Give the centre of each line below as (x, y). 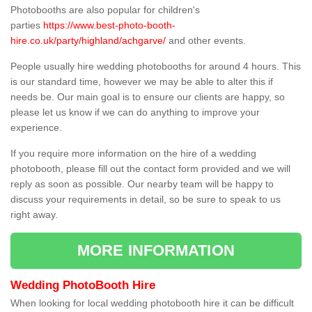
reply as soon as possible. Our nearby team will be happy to (142, 184)
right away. (34, 215)
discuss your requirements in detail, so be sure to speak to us (146, 200)
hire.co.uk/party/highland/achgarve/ (88, 41)
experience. (36, 128)
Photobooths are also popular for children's (105, 10)
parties (27, 25)
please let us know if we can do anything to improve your (135, 112)
